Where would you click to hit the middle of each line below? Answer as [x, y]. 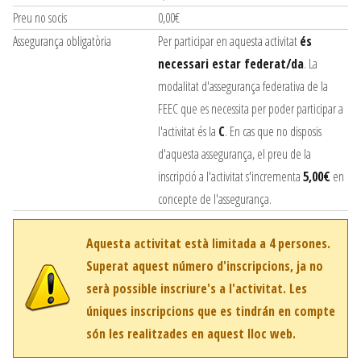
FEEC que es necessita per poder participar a [251, 109]
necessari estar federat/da [231, 64]
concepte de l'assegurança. [215, 199]
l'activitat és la [188, 132]
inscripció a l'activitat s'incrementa [230, 177]
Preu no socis [40, 18]
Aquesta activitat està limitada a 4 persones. [208, 244]
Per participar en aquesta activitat [229, 41]
